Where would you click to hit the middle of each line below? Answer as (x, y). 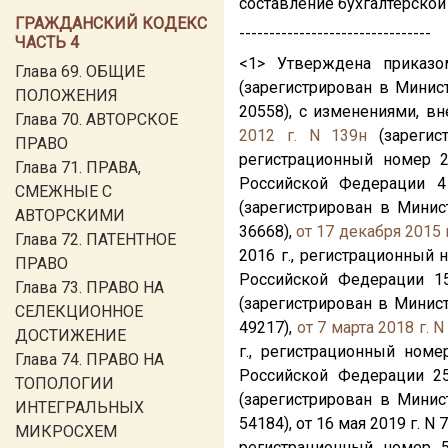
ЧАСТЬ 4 (47, 42)
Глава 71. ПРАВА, (78, 167)
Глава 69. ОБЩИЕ (80, 71)
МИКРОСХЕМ (66, 431)
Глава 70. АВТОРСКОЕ (96, 119)
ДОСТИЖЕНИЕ (70, 335)
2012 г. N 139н (303, 135)
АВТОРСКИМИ (70, 215)
